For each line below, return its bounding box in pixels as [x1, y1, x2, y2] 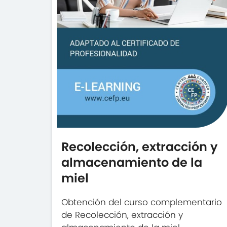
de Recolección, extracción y [61, 209, 183, 221]
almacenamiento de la [61, 154, 203, 171]
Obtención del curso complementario [61, 196, 222, 208]
